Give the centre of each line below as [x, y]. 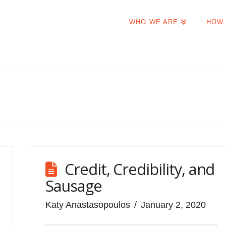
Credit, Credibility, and [140, 169]
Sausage [74, 185]
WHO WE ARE [154, 22]
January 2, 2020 [174, 205]
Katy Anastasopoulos [88, 205]
